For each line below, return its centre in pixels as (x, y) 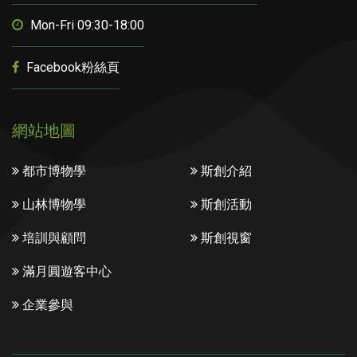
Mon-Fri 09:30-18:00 (86, 25)
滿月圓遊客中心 (65, 272)
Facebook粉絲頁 (71, 68)
